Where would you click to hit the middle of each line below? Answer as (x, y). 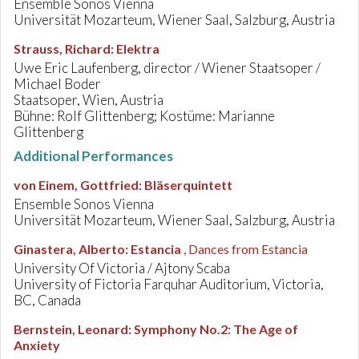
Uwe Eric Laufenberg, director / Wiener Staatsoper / (167, 68)
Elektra (138, 48)
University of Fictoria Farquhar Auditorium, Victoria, (169, 284)
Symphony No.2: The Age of (216, 329)
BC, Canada (47, 300)
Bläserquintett (188, 185)
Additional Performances (93, 156)
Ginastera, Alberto (69, 249)
